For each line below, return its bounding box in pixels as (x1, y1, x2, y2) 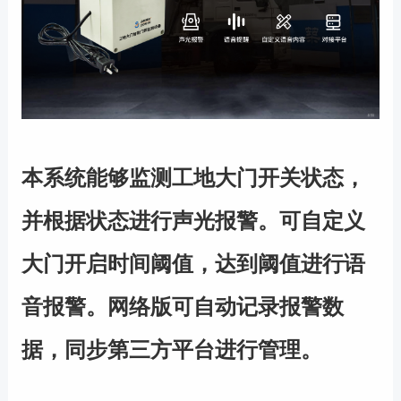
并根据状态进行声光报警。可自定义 (21, 209, 365, 234)
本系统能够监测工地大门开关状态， (21, 166, 365, 191)
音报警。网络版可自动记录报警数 (21, 294, 344, 320)
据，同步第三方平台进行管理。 (21, 337, 322, 363)
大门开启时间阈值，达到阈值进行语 (21, 252, 365, 277)
